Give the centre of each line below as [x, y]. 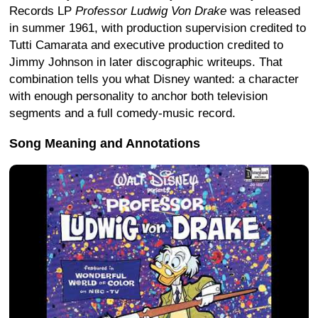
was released [263, 11]
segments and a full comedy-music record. [122, 113]
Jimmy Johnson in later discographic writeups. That [146, 62]
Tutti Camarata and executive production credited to [146, 45]
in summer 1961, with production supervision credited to [158, 28]
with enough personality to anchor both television [138, 96]
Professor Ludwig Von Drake [151, 11]
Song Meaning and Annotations [105, 143]
